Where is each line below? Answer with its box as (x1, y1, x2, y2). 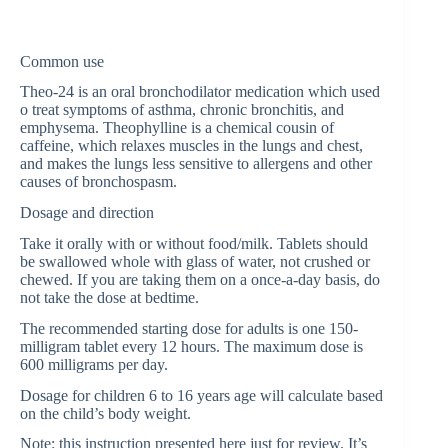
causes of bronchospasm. (20, 173, 177, 191)
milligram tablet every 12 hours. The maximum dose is (20, 337, 363, 355)
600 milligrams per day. (20, 355, 168, 373)
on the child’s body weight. (20, 404, 191, 422)
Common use (20, 52, 104, 70)
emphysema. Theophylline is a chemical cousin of (20, 119, 334, 137)
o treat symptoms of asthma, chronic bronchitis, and (20, 101, 344, 119)
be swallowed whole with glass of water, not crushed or (20, 252, 370, 270)
